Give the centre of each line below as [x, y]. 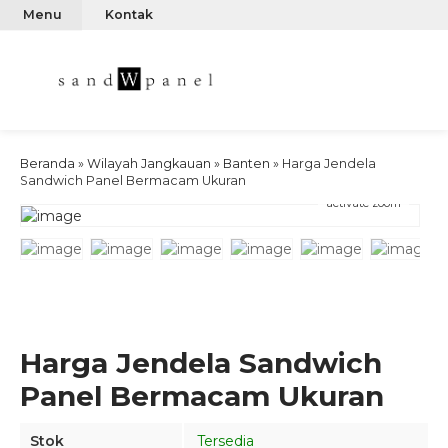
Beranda [47, 163]
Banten [246, 163]
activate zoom [363, 203]
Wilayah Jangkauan [149, 163]
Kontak [129, 14]
